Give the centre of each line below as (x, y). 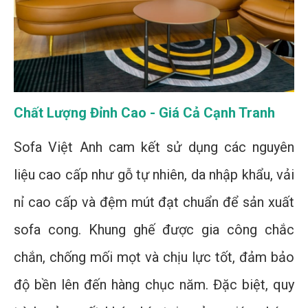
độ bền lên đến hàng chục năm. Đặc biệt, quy (154, 285)
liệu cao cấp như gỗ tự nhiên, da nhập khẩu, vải (154, 175)
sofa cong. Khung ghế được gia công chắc (154, 230)
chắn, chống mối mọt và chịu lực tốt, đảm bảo (154, 257)
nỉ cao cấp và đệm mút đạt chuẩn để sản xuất (154, 202)
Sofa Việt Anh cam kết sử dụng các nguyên (154, 147)
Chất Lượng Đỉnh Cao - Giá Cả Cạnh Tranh (144, 113)
